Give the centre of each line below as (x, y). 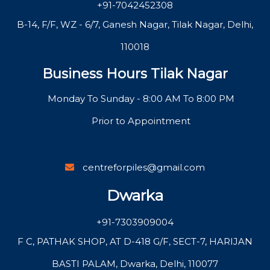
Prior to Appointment (141, 121)
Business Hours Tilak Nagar (135, 73)
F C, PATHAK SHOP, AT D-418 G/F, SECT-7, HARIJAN (135, 241)
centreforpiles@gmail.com (144, 168)
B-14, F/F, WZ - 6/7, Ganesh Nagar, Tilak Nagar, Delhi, (135, 24)
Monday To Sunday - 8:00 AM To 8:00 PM (141, 99)
